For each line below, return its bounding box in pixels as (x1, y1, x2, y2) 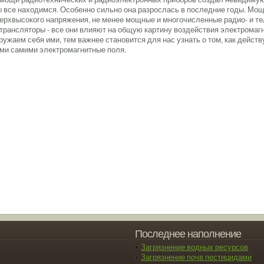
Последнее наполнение (135, 225, 241, 240)
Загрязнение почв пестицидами (141, 252, 252, 262)
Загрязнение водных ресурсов (141, 242, 248, 252)
